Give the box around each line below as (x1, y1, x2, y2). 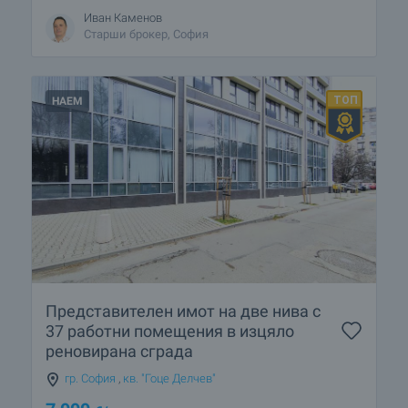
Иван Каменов (84, 11, 162, 25)
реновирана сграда (46, 341, 193, 361)
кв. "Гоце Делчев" (123, 371, 216, 385)
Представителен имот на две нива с (46, 301, 321, 321)
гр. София (65, 371, 116, 385)
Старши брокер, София (84, 27, 209, 42)
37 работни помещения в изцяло (46, 321, 294, 341)
